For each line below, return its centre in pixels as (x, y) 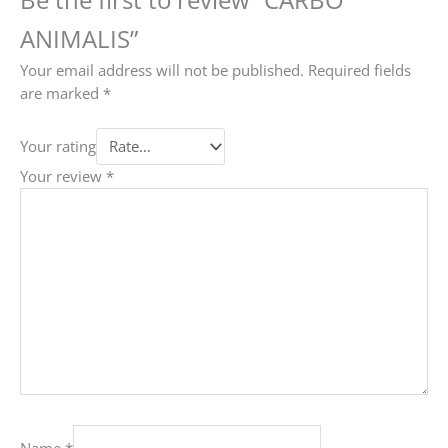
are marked (61, 92)
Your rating (58, 146)
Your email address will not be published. (162, 69)
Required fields (359, 69)
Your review (63, 175)
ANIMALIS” (79, 38)
